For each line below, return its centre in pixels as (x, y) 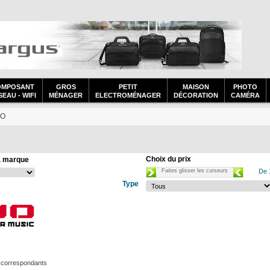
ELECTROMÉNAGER (128, 95)
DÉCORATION (196, 95)
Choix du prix (168, 159)
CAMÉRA (245, 95)
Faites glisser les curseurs (195, 171)
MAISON (196, 87)
